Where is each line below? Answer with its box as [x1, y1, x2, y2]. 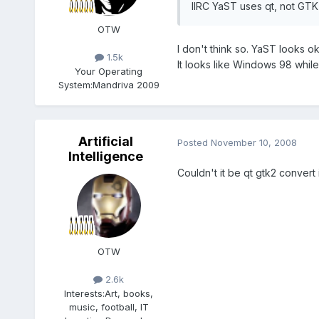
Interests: [64, 287, 105, 299]
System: [58, 78, 93, 90]
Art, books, [105, 287, 154, 299]
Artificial [78, 134, 134, 150]
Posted [177, 136, 211, 148]
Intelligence [68, 149, 144, 164]
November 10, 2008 [210, 136, 297, 148]
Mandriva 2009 [92, 78, 159, 90]
